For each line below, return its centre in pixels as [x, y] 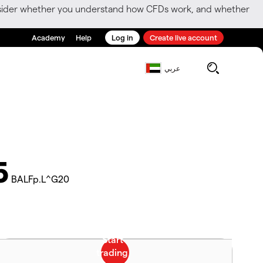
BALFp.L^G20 [40, 178]
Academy [48, 37]
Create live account [183, 37]
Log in [122, 37]
